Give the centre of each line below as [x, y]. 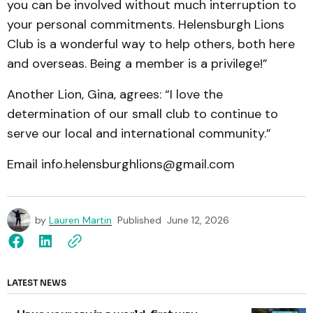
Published [139, 220]
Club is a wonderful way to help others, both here [151, 44]
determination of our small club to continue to [143, 114]
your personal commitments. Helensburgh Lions [146, 25]
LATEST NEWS [37, 283]
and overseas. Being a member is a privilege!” [137, 64]
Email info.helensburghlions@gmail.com [123, 165]
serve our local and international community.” [139, 134]
